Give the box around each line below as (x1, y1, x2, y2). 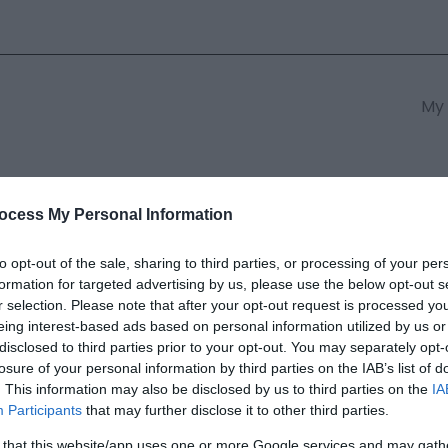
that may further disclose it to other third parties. (82, 402, 389, 419)
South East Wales (99, 173, 262, 200)
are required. (144, 346, 248, 369)
